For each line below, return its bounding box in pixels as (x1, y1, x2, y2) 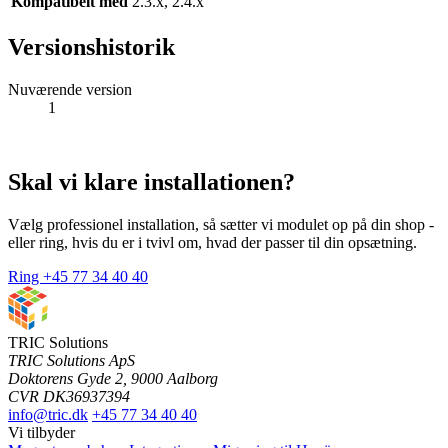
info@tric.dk (8, 405, 88, 423)
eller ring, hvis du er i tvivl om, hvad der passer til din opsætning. (8, 233, 417, 251)
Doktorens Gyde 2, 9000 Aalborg (8, 369, 218, 387)
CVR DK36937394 (8, 387, 130, 405)
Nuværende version (8, 80, 132, 98)
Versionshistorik (8, 33, 175, 60)
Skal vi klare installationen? (8, 168, 295, 195)
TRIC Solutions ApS (8, 351, 135, 369)
